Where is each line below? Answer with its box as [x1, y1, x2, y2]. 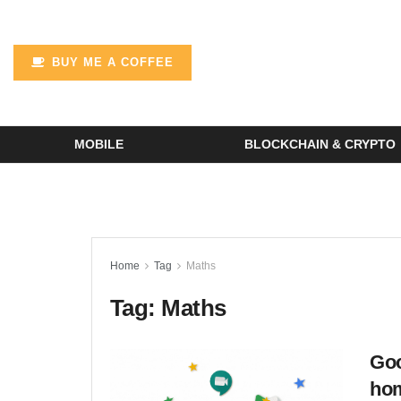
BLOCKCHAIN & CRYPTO [243, 137, 396, 151]
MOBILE [73, 137, 124, 151]
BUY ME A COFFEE [47, 55, 174, 69]
